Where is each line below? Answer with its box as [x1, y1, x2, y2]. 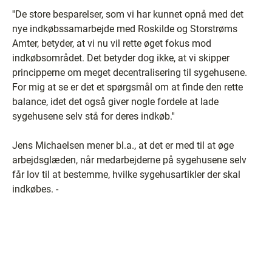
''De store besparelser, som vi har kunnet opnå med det [12, 8, 243, 20]
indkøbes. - [12, 183, 58, 195]
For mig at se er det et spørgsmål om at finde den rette [12, 81, 243, 93]
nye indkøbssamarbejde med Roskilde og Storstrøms [12, 23, 237, 35]
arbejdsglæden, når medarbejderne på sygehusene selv [12, 154, 246, 166]
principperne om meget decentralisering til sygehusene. [12, 67, 247, 78]
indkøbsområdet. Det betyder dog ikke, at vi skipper [12, 52, 229, 64]
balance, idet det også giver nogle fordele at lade [12, 96, 219, 107]
